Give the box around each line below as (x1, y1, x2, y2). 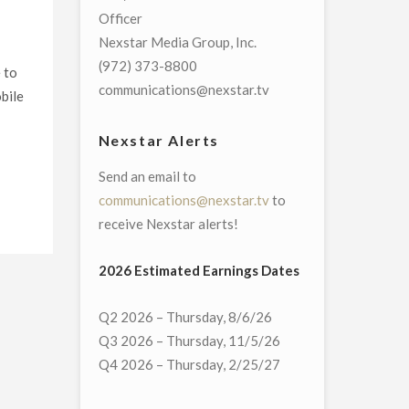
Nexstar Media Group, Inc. (98, 34, 257, 51)
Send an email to (98, 168, 196, 185)
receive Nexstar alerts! (98, 215, 238, 233)
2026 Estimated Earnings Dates (98, 262, 299, 279)
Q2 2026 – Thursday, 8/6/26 (98, 309, 272, 326)
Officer (98, 10, 142, 27)
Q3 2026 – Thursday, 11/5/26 (98, 332, 280, 350)
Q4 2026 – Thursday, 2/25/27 (98, 356, 280, 373)
